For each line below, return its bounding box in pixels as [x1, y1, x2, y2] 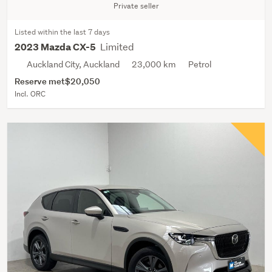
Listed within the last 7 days [15, 26, 110, 37]
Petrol [188, 58, 211, 70]
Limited [100, 39, 134, 53]
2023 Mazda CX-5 [15, 40, 98, 53]
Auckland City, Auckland [27, 58, 120, 70]
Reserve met [15, 75, 65, 87]
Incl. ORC [15, 88, 46, 99]
